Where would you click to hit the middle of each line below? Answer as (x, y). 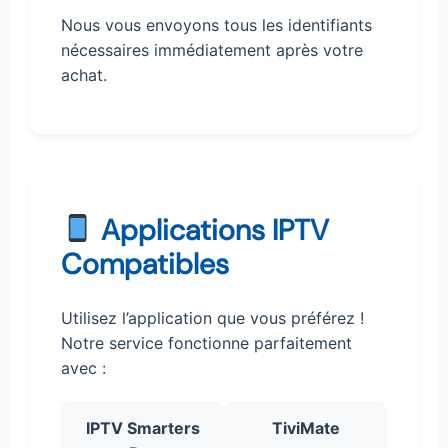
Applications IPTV (211, 229)
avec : (83, 367)
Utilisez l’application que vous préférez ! (212, 317)
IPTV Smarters (142, 427)
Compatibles (145, 263)
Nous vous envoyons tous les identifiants (216, 25)
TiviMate (305, 427)
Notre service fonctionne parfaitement (206, 342)
